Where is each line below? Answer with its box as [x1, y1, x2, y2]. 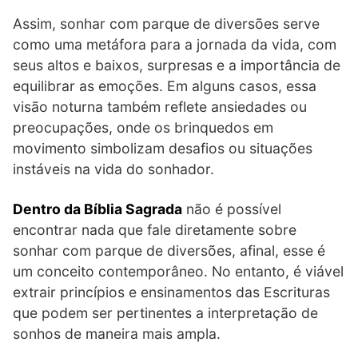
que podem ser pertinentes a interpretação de [13, 304, 318, 321]
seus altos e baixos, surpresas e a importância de [13, 56, 340, 74]
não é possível [182, 200, 281, 217]
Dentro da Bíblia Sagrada [13, 200, 182, 217]
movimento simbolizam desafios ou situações [13, 139, 312, 157]
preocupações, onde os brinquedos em [13, 118, 273, 136]
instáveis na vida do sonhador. [13, 160, 214, 177]
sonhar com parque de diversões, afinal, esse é [13, 241, 325, 259]
